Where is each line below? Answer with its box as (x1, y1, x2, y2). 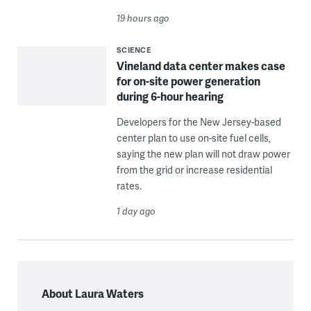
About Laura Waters (41, 285, 144, 302)
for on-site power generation (116, 73, 260, 90)
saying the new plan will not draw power (116, 147, 290, 161)
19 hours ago (116, 12, 169, 25)
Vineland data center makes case (116, 58, 285, 74)
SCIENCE (116, 44, 151, 56)
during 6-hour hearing (116, 88, 224, 105)
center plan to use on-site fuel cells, (116, 131, 271, 145)
